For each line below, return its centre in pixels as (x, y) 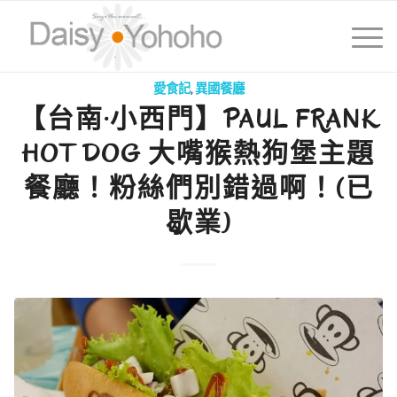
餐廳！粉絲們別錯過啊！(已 (198, 188)
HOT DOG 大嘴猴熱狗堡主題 (198, 154)
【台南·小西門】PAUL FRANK (198, 119)
